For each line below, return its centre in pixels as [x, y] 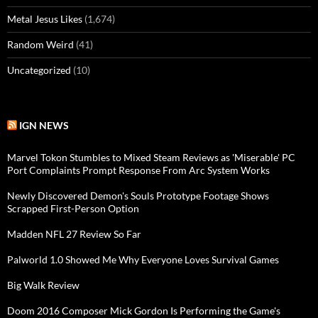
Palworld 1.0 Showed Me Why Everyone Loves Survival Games [143, 259]
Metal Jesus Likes [45, 18]
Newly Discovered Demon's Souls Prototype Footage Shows [138, 195]
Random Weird [40, 44]
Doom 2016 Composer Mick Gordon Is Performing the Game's [144, 310]
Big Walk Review [43, 285]
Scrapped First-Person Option [73, 208]
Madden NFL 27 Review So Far [74, 234]
